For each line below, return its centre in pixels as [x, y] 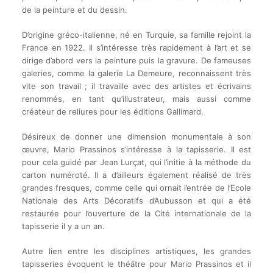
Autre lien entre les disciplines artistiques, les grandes [136, 251]
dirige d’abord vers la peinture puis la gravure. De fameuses [136, 61]
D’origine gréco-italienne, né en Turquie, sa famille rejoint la [136, 35]
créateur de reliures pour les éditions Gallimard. [112, 112]
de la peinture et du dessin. [74, 10]
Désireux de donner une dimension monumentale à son [136, 137]
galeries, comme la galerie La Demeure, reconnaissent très [136, 73]
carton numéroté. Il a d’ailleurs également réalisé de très [136, 175]
